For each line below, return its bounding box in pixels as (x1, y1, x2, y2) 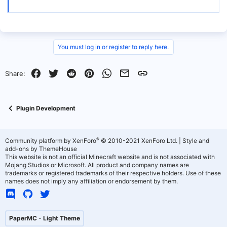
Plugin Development (16, 104, 75, 112)
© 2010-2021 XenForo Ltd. (101, 137, 177, 144)
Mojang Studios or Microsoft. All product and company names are (5, 161, 189, 169)
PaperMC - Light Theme (9, 214, 80, 222)
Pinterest (94, 68, 123, 77)
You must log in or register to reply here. (58, 43, 169, 51)
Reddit (76, 68, 97, 77)
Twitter (58, 68, 81, 77)
